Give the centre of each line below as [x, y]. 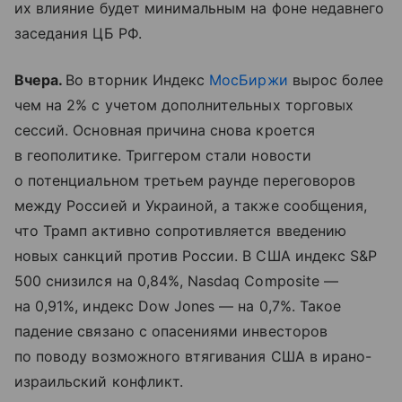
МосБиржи [249, 79]
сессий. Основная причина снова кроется [165, 130]
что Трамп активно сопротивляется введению [180, 230]
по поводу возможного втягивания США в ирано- [193, 356]
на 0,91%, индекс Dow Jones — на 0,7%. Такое [178, 306]
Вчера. [40, 79]
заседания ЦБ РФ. [78, 33]
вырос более [336, 79]
